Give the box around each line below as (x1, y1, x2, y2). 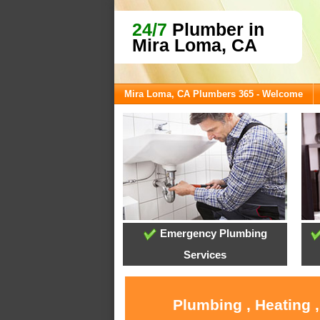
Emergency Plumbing (156, 227, 267, 240)
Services (184, 249, 227, 261)
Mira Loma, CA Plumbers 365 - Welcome (124, 89, 303, 99)
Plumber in (167, 19, 264, 39)
